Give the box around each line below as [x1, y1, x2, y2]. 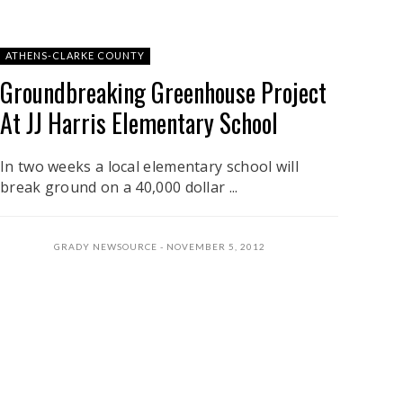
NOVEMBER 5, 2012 [166, 240, 265, 252]
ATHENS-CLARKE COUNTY [5, 49, 145, 61]
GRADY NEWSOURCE [54, 240, 157, 252]
